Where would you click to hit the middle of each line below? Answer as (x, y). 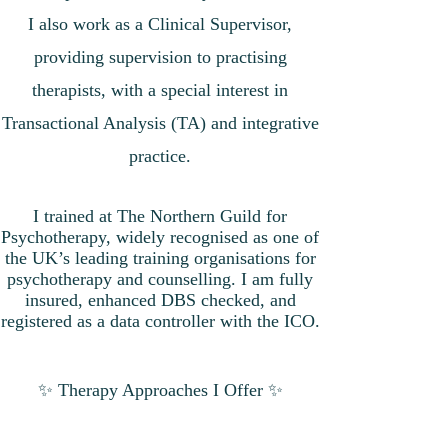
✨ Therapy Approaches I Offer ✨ (160, 390)
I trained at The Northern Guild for (160, 216)
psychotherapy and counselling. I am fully (160, 279)
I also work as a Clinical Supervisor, (160, 24)
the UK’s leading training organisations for (160, 258)
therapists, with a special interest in (160, 90)
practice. (160, 156)
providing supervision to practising (160, 57)
